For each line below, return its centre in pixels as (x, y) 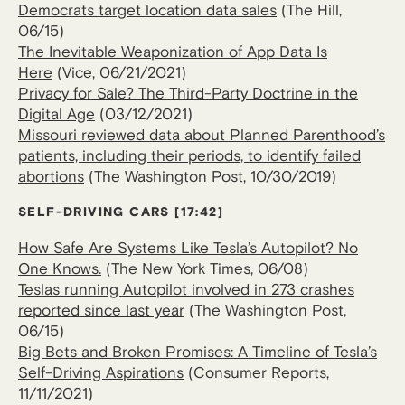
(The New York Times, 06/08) (205, 269)
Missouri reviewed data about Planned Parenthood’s (202, 135)
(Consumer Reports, (256, 373)
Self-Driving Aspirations (101, 373)
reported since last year (101, 311)
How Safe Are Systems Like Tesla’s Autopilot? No (188, 248)
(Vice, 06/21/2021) (119, 73)
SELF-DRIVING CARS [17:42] (121, 212)
